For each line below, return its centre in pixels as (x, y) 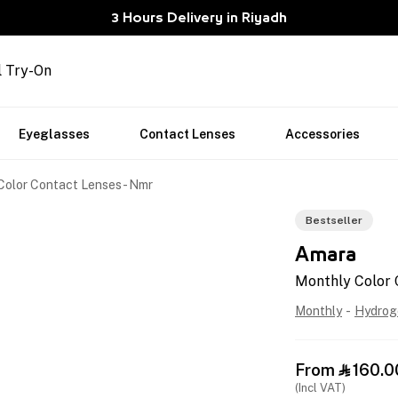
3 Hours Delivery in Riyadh (199, 18)
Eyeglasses (54, 134)
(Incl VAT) (320, 388)
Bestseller (334, 220)
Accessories (322, 134)
